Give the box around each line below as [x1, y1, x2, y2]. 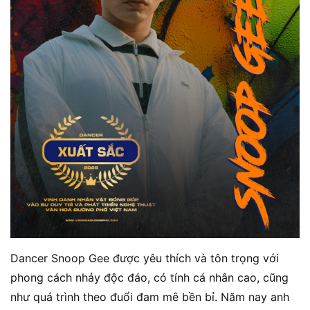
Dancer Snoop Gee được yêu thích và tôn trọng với [10, 250, 279, 265]
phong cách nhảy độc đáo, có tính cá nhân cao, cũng [10, 270, 289, 284]
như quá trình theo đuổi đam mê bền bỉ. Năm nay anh [10, 289, 289, 304]
